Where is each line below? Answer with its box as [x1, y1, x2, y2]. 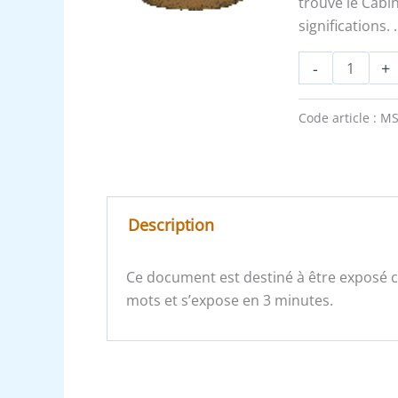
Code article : [298, 108, 380, 126]
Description [127, 213, 214, 235]
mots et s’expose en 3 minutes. [125, 291, 333, 311]
